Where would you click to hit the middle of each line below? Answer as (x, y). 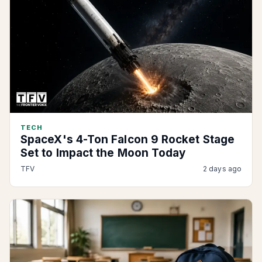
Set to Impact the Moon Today (103, 153)
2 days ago (222, 169)
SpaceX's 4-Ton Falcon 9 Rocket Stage (128, 139)
